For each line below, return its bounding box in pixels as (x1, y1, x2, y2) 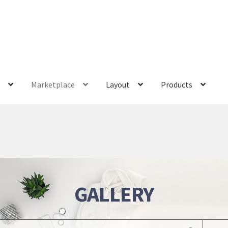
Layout (106, 79, 130, 90)
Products (161, 79, 193, 90)
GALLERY (74, 180, 154, 207)
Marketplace (31, 79, 75, 90)
